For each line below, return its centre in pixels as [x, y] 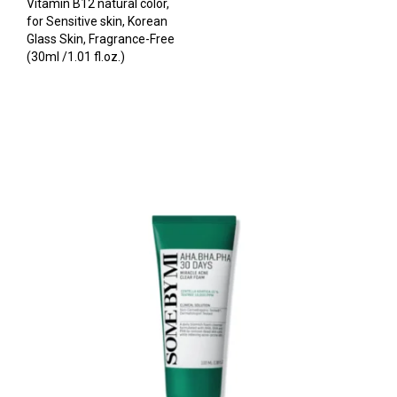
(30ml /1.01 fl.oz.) [76, 57]
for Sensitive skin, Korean [97, 22]
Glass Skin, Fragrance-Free [101, 39]
